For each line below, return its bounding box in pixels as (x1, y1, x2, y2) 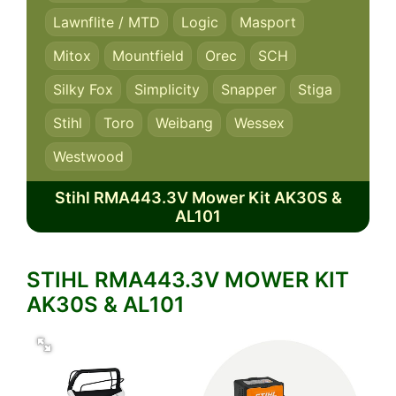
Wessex (234, 114, 285, 132)
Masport (240, 13, 296, 31)
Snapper (221, 80, 277, 98)
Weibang (156, 114, 213, 132)
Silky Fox (53, 80, 113, 98)
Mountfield (112, 47, 184, 65)
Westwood (53, 148, 124, 165)
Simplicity (134, 80, 200, 98)
